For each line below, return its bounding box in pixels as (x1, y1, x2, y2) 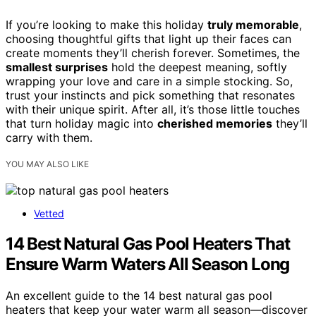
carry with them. (6, 130, 92, 145)
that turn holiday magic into (6, 116, 157, 131)
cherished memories (157, 116, 272, 131)
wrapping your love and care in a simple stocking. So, (6, 74, 293, 89)
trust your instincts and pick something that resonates (6, 88, 295, 103)
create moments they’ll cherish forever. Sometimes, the (6, 46, 300, 61)
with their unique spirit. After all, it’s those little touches (6, 102, 300, 117)
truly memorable (207, 18, 299, 32)
